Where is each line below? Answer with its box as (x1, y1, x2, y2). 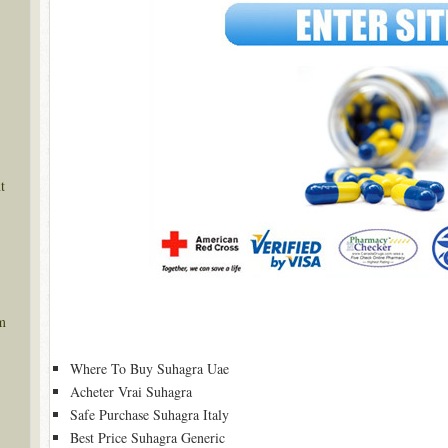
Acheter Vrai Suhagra (69, 382, 192, 401)
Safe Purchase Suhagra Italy (69, 405, 229, 424)
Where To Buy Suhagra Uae (69, 359, 229, 378)
